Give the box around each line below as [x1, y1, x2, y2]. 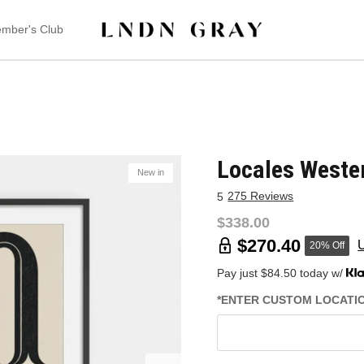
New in [137, 167, 165, 178]
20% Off [310, 240, 345, 252]
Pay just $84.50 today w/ [217, 266, 347, 279]
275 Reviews [227, 188, 294, 202]
